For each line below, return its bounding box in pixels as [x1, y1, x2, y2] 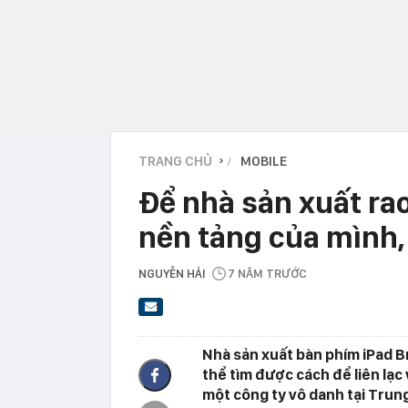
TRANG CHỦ [138, 152, 212, 169]
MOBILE [240, 152, 287, 169]
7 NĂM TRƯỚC [228, 266, 307, 280]
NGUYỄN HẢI [138, 266, 205, 280]
